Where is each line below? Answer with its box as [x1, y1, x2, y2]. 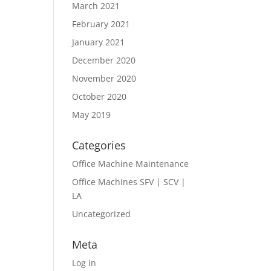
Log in [72, 257, 97, 269]
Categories [72, 138, 126, 152]
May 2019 [72, 109, 111, 120]
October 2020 [72, 91, 127, 102]
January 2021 [72, 36, 125, 48]
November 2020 [72, 73, 137, 84]
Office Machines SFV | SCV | [72, 176, 186, 188]
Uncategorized [72, 208, 131, 220]
